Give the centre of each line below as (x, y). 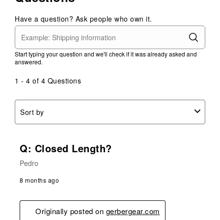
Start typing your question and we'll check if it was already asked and (106, 54)
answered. (29, 62)
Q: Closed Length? (66, 148)
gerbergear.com (133, 211)
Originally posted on (71, 211)
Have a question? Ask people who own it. (83, 19)
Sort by (32, 112)
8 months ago (39, 180)
